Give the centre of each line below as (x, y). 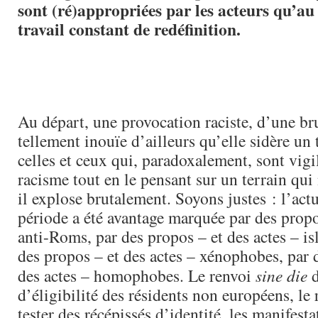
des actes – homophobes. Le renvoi (137, 275)
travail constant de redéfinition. (129, 29)
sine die (281, 275)
